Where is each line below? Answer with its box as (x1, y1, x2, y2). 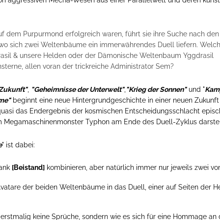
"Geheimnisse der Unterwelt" (31, 85, 124, 93)
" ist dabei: (2, 140, 35, 149)
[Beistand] (12, 163, 45, 171)
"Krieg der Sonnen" (126, 85, 187, 93)
